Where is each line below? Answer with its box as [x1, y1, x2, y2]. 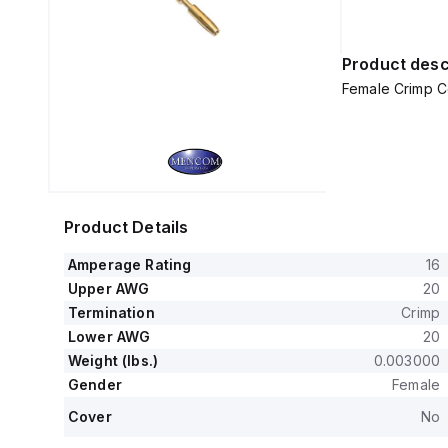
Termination [68, 304, 155, 321]
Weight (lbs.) [68, 352, 158, 369]
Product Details [64, 217, 189, 237]
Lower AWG [68, 328, 151, 345]
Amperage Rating [68, 256, 192, 273]
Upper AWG [68, 280, 150, 297]
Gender [68, 376, 122, 393]
